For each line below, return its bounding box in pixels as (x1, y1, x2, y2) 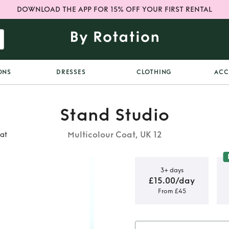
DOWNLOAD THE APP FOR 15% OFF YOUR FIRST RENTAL (17, 5, 212, 14)
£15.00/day (149, 175, 195, 186)
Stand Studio (60, 105, 169, 125)
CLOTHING (136, 68, 172, 76)
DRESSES (56, 68, 86, 76)
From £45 (157, 187, 186, 195)
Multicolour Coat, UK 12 (67, 130, 162, 140)
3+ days (160, 166, 184, 174)
